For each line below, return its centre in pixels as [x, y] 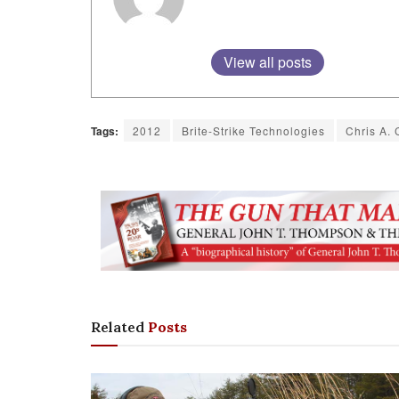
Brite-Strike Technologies [253, 130]
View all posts [268, 61]
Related [118, 326]
